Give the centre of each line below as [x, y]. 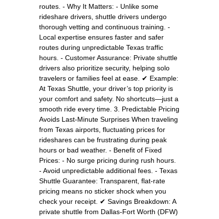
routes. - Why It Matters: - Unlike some [99, 6]
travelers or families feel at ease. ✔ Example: [109, 78]
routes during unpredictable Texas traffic [101, 47]
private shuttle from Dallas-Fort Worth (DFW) [109, 211]
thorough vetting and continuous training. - [105, 27]
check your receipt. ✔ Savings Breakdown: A [108, 201]
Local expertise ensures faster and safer [101, 37]
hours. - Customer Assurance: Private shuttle [108, 57]
